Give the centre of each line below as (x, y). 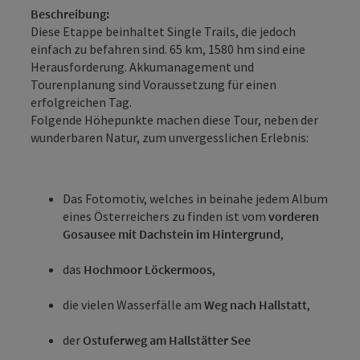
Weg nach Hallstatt (256, 304)
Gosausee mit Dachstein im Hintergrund (172, 233)
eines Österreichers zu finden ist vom (166, 216)
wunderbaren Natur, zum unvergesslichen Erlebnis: (170, 137)
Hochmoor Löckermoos (148, 269)
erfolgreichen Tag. (81, 102)
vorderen (294, 216)
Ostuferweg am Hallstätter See (167, 340)
